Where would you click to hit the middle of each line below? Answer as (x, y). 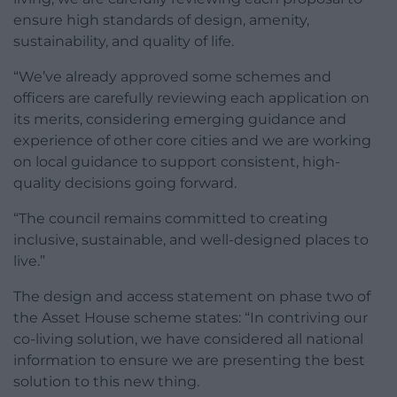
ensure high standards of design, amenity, (161, 19)
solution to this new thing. (106, 381)
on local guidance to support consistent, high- (177, 161)
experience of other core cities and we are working (192, 140)
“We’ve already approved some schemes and (172, 76)
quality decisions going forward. (125, 183)
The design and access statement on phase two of (192, 296)
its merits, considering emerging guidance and (180, 119)
